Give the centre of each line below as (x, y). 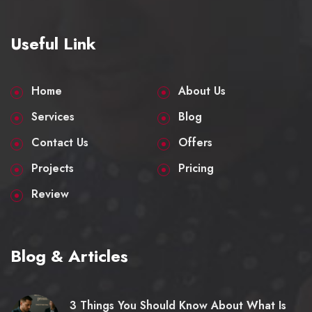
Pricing (196, 169)
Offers (195, 143)
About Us (202, 91)
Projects (53, 169)
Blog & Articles (69, 256)
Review (50, 194)
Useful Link (53, 44)
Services (53, 117)
